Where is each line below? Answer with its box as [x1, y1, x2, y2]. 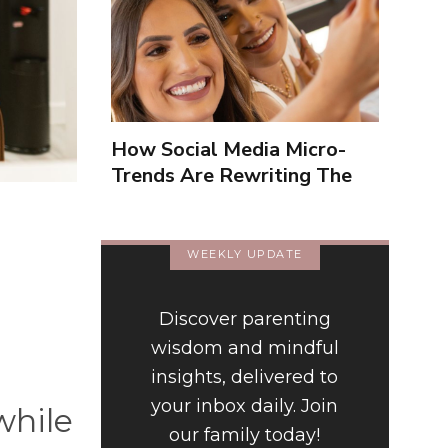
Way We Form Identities [110, 188, 339, 216]
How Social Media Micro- [110, 136, 346, 164]
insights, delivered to [151, 366, 339, 389]
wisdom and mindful [150, 337, 339, 360]
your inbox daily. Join [151, 395, 339, 418]
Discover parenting [158, 308, 331, 331]
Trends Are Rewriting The [110, 162, 352, 190]
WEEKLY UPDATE [187, 247, 303, 262]
